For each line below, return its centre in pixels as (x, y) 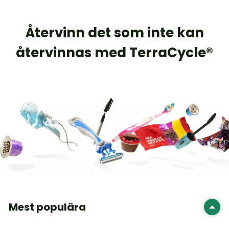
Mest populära (47, 207)
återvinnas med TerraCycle (111, 53)
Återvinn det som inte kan (114, 33)
